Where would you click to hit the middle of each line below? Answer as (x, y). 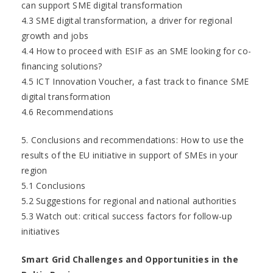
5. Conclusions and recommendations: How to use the (133, 140)
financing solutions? (62, 66)
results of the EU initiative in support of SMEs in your (130, 155)
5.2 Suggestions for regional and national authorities (129, 201)
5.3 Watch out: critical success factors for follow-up (127, 216)
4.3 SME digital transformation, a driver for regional (127, 20)
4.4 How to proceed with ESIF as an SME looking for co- (136, 51)
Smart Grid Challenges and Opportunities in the (130, 259)
